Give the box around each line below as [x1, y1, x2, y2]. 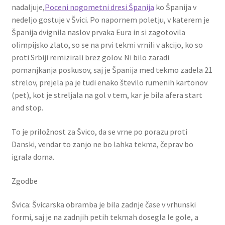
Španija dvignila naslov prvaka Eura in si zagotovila [11, 27, 185, 38]
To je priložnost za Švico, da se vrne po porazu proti [11, 126, 187, 137]
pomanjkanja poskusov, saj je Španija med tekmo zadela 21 [11, 65, 212, 75]
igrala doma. [11, 151, 54, 162]
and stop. [11, 102, 43, 113]
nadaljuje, [11, 2, 45, 13]
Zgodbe [11, 175, 38, 186]
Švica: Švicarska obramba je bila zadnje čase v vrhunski [11, 199, 196, 210]
